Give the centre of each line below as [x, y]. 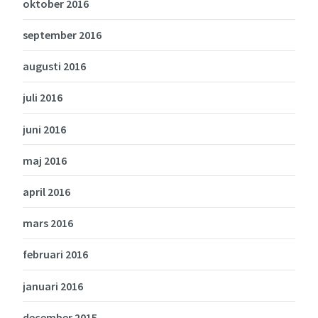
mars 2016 [48, 223]
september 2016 [62, 35]
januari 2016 [53, 286]
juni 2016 [44, 129]
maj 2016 [45, 160]
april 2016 [46, 192]
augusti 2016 [54, 66]
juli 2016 [43, 98]
